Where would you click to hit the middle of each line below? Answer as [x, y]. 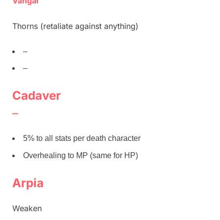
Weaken [27, 208]
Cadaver [37, 96]
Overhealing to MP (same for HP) [81, 155]
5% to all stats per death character [82, 138]
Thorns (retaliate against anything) [75, 26]
